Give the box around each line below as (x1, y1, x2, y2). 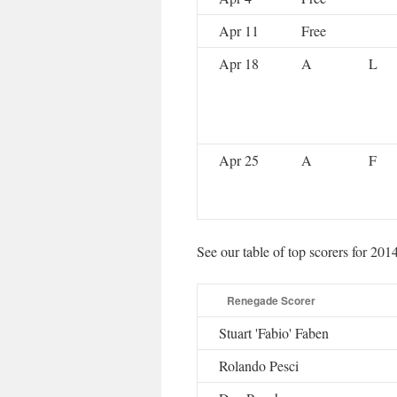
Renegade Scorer (219, 292, 323, 309)
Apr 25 (219, 151, 259, 170)
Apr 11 (219, 21, 259, 41)
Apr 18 (219, 54, 259, 74)
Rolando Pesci (219, 356, 299, 376)
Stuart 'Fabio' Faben (219, 323, 329, 343)
